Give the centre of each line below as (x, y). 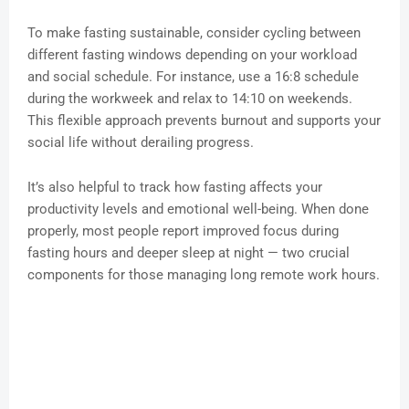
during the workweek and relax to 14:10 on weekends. (190, 99)
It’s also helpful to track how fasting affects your (175, 188)
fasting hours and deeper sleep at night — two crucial (189, 253)
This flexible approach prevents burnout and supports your (204, 121)
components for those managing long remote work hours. (204, 275)
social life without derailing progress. (141, 143)
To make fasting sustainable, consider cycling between (194, 33)
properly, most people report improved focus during (183, 231)
